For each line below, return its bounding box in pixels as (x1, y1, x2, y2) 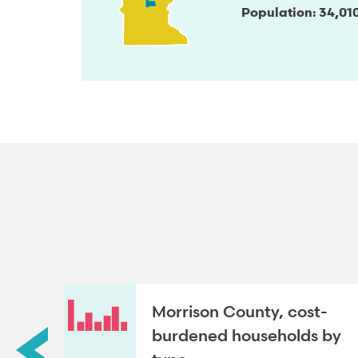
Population (241, 3, 312, 20)
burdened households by (152, 325, 341, 347)
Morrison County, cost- (152, 301, 327, 323)
